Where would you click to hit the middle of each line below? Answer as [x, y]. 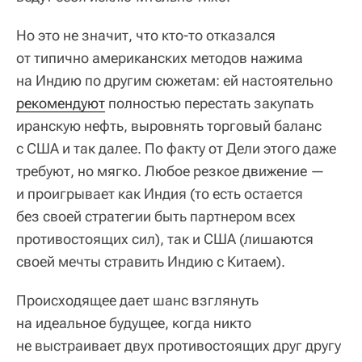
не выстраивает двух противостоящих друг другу [179, 345]
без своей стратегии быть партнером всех [156, 216]
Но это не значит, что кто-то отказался [146, 35]
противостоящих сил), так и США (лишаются [165, 238]
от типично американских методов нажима [160, 57]
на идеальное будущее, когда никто [134, 322]
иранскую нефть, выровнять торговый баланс [169, 125]
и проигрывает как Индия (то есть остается [160, 193]
